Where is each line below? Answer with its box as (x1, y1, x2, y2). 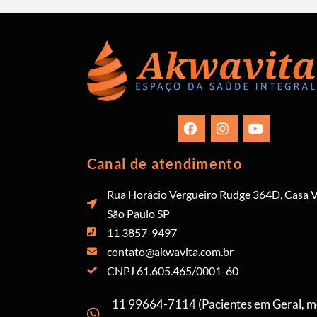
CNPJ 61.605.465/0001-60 (107, 263, 239, 277)
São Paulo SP (107, 206, 171, 220)
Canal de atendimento (86, 154, 242, 172)
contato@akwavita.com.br (107, 244, 234, 258)
